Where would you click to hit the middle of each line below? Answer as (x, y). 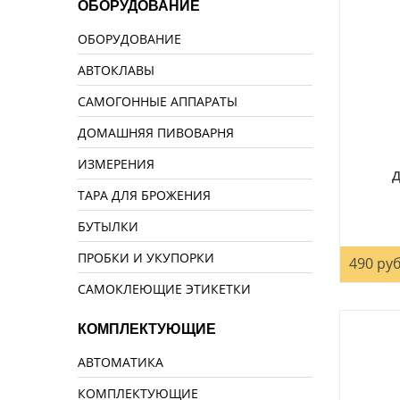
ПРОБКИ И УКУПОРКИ (146, 258)
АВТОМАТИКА (121, 362)
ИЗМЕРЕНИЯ (116, 164)
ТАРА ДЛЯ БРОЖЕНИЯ (144, 195)
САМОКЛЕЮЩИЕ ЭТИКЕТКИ (164, 289)
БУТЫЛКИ (108, 226)
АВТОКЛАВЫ (116, 70)
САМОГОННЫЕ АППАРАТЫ (158, 101)
